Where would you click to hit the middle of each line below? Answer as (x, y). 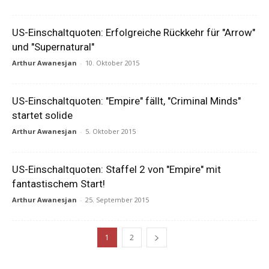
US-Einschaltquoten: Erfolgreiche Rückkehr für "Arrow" (134, 32)
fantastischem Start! (59, 184)
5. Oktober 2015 (110, 131)
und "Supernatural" (53, 47)
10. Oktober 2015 (112, 63)
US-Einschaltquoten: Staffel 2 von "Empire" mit (116, 169)
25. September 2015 (117, 200)
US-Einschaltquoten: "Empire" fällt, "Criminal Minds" (126, 101)
